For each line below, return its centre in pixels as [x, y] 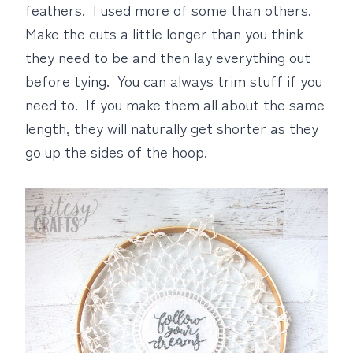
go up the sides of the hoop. [116, 151]
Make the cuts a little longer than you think [164, 33]
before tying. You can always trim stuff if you [174, 80]
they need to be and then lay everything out [168, 56]
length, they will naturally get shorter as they [172, 127]
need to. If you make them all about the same [175, 104]
